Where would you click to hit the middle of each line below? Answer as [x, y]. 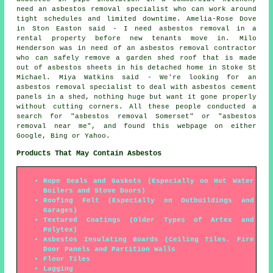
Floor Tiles [67, 259]
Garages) [61, 210]
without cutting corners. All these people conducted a [136, 106]
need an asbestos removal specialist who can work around [136, 9]
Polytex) [61, 229]
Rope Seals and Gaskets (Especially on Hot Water [149, 181]
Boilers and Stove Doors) [95, 190]
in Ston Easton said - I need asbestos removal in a [136, 28]
